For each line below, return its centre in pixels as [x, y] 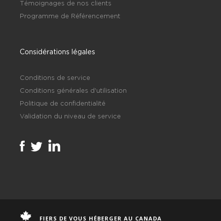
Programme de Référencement [70, 16]
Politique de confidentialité [63, 103]
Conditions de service [55, 77]
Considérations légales [57, 51]
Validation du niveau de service [70, 116]
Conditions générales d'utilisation [73, 90]
